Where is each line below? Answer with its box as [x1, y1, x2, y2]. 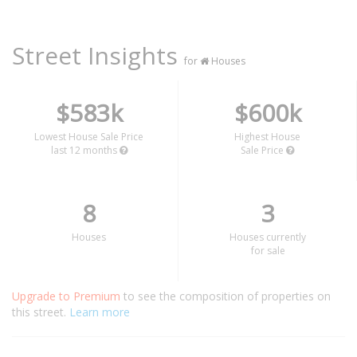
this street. [12, 304, 69, 320]
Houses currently [229, 230, 306, 244]
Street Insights [12, 39, 184, 72]
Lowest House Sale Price [34, 130, 143, 143]
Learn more [69, 304, 130, 320]
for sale [250, 244, 285, 257]
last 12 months [50, 143, 117, 157]
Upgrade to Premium [12, 288, 124, 304]
